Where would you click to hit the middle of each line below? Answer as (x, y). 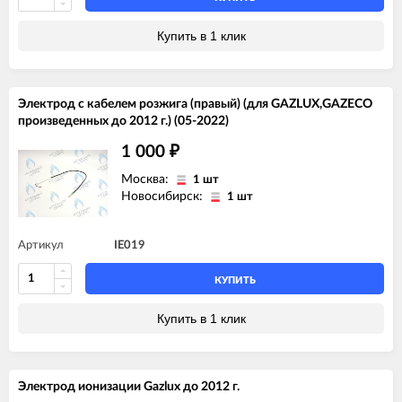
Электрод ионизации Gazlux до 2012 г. (129, 386)
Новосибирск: (164, 196)
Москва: (147, 179)
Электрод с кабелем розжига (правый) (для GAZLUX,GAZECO (195, 104)
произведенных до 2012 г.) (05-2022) (123, 121)
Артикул (41, 245)
